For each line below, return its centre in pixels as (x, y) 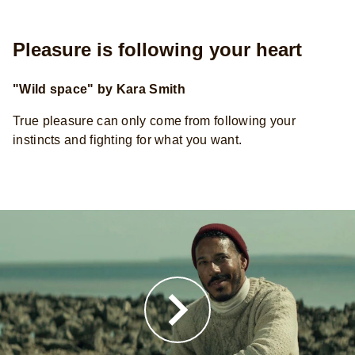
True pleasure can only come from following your (155, 120)
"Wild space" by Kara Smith (99, 89)
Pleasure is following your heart (157, 49)
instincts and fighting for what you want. (128, 139)
